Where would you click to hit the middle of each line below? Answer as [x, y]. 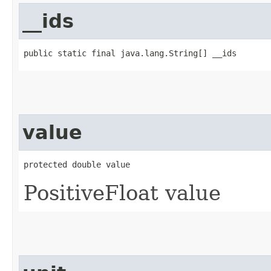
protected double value [77, 164]
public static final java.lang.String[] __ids [130, 53]
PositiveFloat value [122, 193]
